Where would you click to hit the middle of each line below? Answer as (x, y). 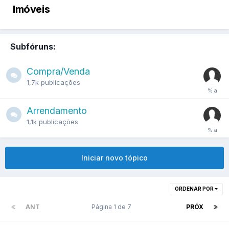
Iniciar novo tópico (114, 157)
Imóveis (31, 9)
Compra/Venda (58, 71)
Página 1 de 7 (113, 207)
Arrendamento (57, 110)
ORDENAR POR (195, 188)
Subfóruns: (33, 46)
